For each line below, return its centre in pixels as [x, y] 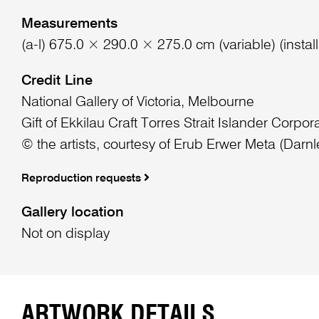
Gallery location [72, 213]
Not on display [65, 234]
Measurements [69, 25]
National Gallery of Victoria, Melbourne [137, 103]
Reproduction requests [82, 178]
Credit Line [57, 82]
